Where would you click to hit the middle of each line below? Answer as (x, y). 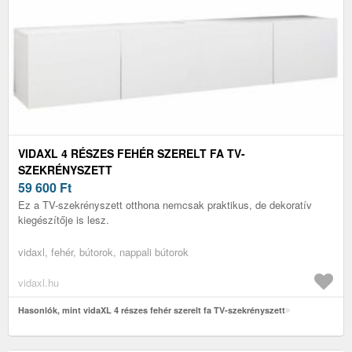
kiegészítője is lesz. (64, 219)
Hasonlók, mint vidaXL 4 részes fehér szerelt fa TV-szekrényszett (152, 310)
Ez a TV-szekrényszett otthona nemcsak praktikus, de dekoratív (165, 204)
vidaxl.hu (38, 282)
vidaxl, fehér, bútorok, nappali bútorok (103, 251)
